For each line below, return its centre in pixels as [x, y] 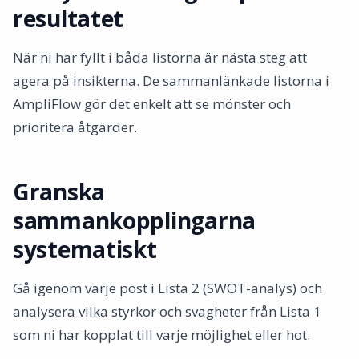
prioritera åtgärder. [75, 127]
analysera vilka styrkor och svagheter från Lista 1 [167, 311]
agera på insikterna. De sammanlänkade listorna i [171, 81]
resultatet [69, 18]
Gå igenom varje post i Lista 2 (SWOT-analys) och [167, 288]
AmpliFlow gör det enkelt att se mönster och [152, 104]
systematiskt [85, 249]
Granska [59, 192]
